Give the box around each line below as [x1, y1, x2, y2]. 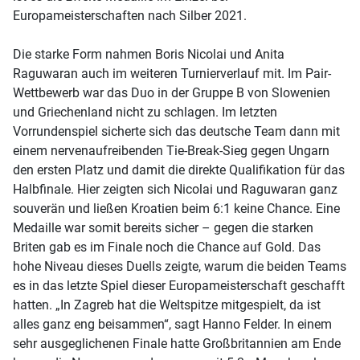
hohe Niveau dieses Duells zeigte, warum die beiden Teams [13, 258, 346, 274]
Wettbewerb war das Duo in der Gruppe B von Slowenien [13, 84, 330, 100]
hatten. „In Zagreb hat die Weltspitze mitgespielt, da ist [13, 297, 321, 313]
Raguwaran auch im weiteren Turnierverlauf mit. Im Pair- [13, 65, 331, 81]
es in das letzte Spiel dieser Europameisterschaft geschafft [13, 277, 345, 293]
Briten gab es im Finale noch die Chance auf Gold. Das [13, 239, 321, 255]
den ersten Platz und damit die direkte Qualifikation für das [13, 162, 345, 178]
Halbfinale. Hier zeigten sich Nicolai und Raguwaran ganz [13, 181, 337, 197]
